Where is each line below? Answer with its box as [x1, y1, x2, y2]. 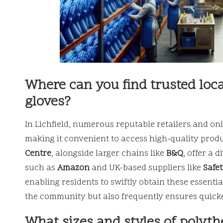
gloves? [25, 92, 71, 112]
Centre [25, 147, 51, 160]
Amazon [57, 162, 90, 174]
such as [25, 162, 57, 174]
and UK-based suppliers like [90, 162, 203, 174]
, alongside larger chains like [51, 147, 166, 160]
